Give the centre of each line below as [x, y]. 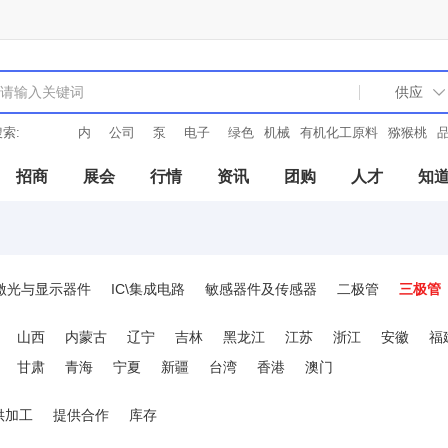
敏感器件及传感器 [261, 289]
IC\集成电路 [148, 289]
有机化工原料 [339, 132]
